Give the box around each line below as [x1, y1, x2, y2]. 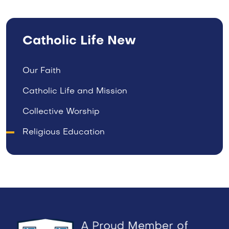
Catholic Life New [22, 35, 136, 48]
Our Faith [22, 67, 61, 75]
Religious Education [22, 128, 105, 136]
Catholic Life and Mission [22, 87, 127, 96]
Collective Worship [22, 108, 100, 116]
